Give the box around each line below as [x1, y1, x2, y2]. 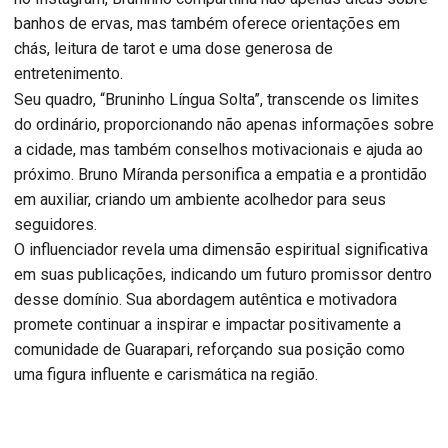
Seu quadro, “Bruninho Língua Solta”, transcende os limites [14, 90, 419, 110]
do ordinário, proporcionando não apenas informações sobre [14, 115, 434, 135]
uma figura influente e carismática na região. [14, 365, 318, 385]
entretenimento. [14, 64, 123, 84]
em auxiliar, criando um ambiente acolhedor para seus [14, 190, 386, 210]
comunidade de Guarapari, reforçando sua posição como [14, 340, 405, 360]
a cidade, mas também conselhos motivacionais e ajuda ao [14, 140, 423, 160]
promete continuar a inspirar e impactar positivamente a [14, 315, 401, 335]
